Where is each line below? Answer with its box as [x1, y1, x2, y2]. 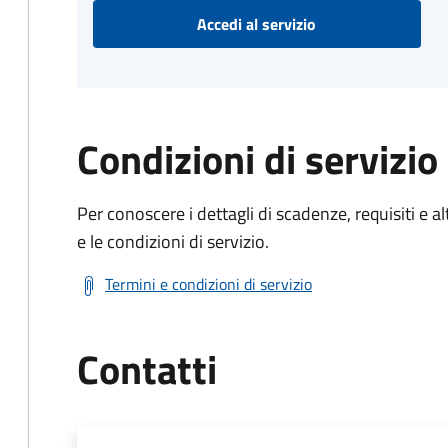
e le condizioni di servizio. [77, 228, 269, 255]
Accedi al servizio [197, 12, 317, 36]
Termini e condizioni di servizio [105, 272, 312, 296]
